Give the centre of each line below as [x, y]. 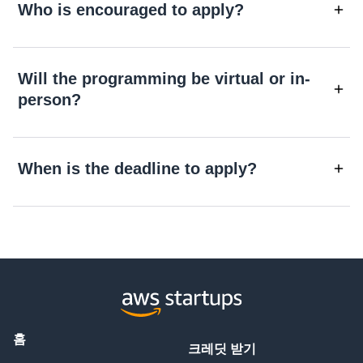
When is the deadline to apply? [137, 168]
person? [49, 99]
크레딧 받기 [222, 349]
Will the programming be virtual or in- [164, 78]
